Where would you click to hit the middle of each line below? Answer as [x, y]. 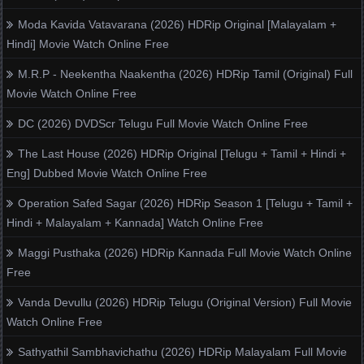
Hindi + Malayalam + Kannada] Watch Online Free [135, 222]
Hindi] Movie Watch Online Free [88, 43]
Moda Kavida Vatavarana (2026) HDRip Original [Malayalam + [178, 24]
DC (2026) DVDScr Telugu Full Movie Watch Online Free [163, 123]
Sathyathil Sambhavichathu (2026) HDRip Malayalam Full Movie [183, 351]
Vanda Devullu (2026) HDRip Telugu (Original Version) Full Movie [185, 302]
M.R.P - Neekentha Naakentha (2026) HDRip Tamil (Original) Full [186, 74]
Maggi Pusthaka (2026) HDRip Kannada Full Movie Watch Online [185, 252]
